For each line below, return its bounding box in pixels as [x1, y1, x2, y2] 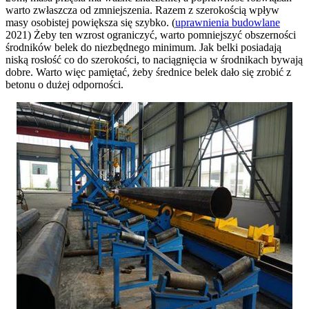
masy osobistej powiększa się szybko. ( [6, 16, 175, 28]
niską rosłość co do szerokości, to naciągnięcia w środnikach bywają [6, 53, 303, 66]
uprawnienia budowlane [175, 16, 280, 28]
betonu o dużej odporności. [6, 78, 123, 90]
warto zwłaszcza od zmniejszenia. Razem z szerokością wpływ [6, 3, 279, 16]
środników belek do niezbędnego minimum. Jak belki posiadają [6, 41, 281, 53]
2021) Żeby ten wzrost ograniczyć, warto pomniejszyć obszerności [6, 28, 296, 41]
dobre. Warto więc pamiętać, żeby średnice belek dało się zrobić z [6, 66, 291, 78]
